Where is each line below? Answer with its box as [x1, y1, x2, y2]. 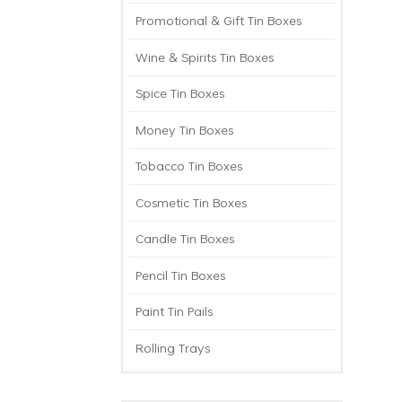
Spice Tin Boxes [135, 83, 224, 103]
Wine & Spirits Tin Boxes [135, 47, 274, 66]
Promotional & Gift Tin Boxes [135, 11, 301, 31]
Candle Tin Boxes [135, 229, 234, 249]
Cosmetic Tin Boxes [135, 192, 247, 212]
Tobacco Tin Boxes [135, 156, 242, 176]
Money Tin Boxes [135, 119, 233, 139]
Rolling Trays [135, 337, 210, 357]
